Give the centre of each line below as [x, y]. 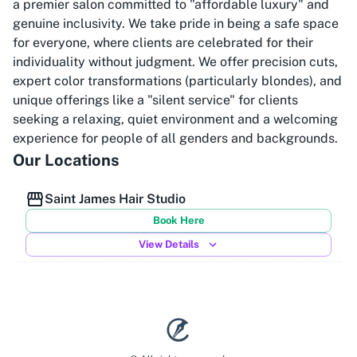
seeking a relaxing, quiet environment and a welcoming [175, 119]
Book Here [178, 220]
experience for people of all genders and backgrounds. [175, 138]
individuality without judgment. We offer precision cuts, [175, 62]
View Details [169, 244]
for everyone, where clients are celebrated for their [163, 43]
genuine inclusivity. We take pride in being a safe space [176, 24]
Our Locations [66, 160]
